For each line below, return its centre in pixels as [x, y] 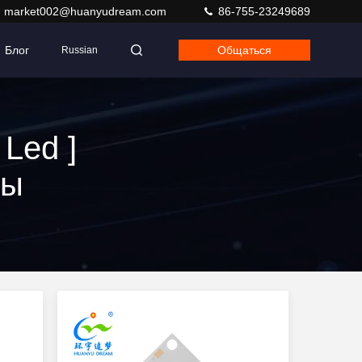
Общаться [244, 50]
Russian [80, 50]
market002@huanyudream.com [87, 11]
